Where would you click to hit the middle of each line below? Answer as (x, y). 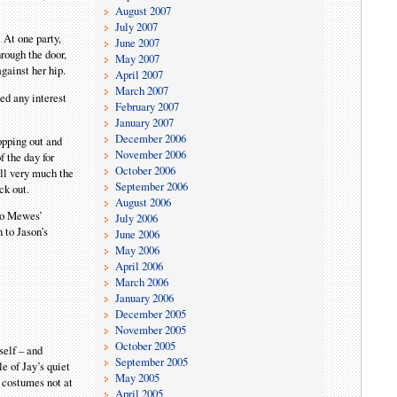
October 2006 (146, 170)
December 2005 (151, 313)
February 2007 (148, 106)
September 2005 (152, 361)
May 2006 (138, 249)
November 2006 (151, 154)
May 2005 (138, 377)
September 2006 (152, 186)
